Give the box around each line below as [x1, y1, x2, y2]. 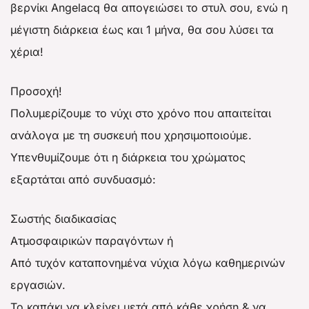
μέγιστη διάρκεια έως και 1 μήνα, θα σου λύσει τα [10, 22, 274, 37]
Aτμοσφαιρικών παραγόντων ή [10, 233, 173, 248]
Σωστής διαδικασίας [10, 211, 117, 226]
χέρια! [10, 44, 43, 59]
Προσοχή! [10, 83, 62, 98]
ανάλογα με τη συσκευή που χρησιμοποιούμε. [10, 128, 252, 142]
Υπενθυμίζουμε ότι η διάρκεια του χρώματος [10, 150, 246, 164]
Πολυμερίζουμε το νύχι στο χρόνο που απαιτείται [10, 106, 271, 120]
